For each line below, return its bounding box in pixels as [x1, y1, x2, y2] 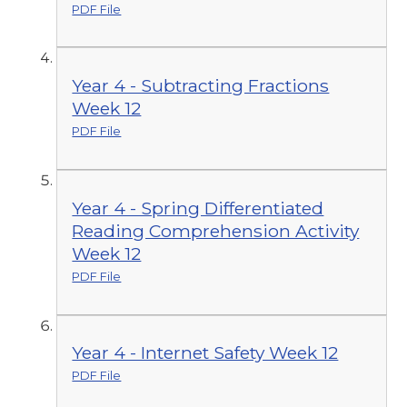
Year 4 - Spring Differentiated [72, 196, 324, 219]
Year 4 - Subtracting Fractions [72, 74, 330, 97]
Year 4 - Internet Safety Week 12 [72, 342, 339, 364]
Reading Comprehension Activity [72, 219, 360, 242]
